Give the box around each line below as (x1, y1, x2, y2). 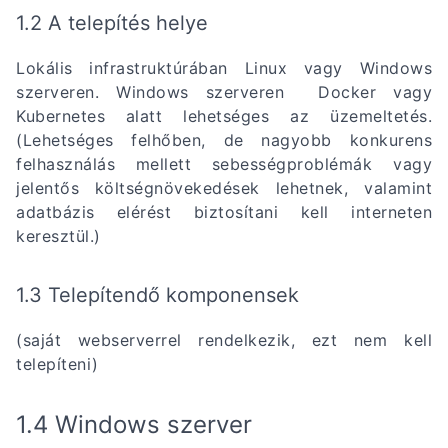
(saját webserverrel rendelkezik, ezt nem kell (16, 329, 432, 350)
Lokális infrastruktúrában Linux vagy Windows (16, 58, 432, 79)
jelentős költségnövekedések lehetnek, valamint (16, 178, 432, 199)
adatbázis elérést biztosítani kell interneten (16, 202, 432, 223)
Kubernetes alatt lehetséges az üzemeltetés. (16, 106, 432, 127)
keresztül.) (16, 226, 101, 247)
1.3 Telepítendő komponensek (16, 282, 299, 307)
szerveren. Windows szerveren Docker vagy (16, 82, 432, 103)
